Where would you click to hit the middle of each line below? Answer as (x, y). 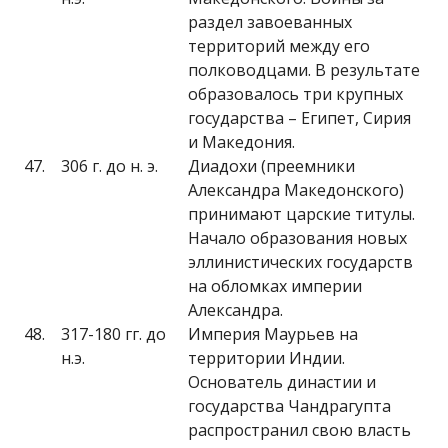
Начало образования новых (297, 238)
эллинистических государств (300, 262)
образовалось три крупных (295, 94)
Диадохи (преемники (271, 166)
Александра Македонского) (296, 190)
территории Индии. (266, 358)
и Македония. (241, 142)
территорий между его (279, 46)
